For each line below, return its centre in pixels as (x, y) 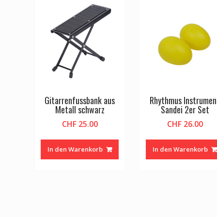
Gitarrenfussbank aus (80, 101)
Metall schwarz (80, 110)
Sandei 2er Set (185, 110)
